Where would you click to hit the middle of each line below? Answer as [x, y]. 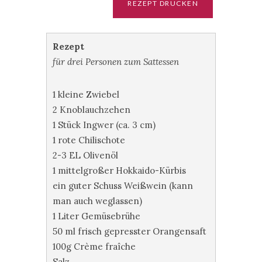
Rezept [68, 46]
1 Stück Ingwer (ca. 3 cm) [104, 125]
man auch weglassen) [97, 201]
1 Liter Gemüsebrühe [96, 216]
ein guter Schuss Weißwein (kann [123, 186]
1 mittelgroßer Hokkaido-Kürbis [119, 170]
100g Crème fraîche [94, 247]
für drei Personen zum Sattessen [116, 62]
